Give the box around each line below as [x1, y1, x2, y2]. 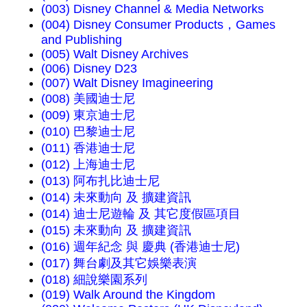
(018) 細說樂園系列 [41, 272, 147, 286]
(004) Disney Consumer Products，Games [41, 17, 275, 32]
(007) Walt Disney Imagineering [41, 75, 213, 90]
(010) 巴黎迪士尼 [41, 124, 135, 138]
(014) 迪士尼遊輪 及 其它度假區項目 [41, 206, 241, 221]
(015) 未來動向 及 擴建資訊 [41, 223, 191, 237]
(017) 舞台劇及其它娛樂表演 [41, 256, 197, 270]
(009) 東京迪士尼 [41, 108, 135, 122]
